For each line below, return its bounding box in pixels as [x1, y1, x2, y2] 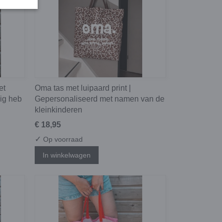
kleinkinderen [35, 106, 82, 114]
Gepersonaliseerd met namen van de [35, 95, 165, 104]
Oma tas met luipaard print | [35, 84, 131, 93]
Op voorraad [41, 135, 83, 144]
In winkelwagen [43, 151, 91, 159]
